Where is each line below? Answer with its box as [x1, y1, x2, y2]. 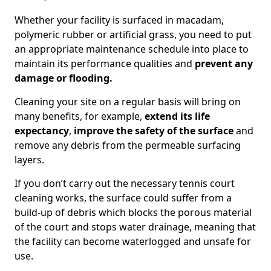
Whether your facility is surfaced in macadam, [15, 13, 224, 27]
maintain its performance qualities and [15, 57, 195, 70]
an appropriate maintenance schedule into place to [15, 42, 249, 56]
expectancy [15, 124, 69, 137]
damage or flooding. [15, 71, 113, 85]
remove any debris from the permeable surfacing [15, 139, 241, 152]
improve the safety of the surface [74, 124, 233, 137]
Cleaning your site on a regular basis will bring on [15, 95, 241, 108]
